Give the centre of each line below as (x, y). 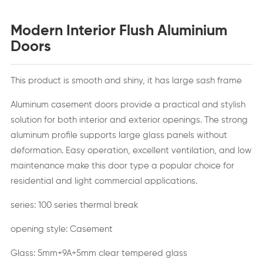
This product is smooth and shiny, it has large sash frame (126, 80)
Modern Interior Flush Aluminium (119, 31)
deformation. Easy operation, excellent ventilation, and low (131, 150)
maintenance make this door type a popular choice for (122, 166)
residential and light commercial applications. (104, 181)
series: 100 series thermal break (74, 205)
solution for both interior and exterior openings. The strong (129, 120)
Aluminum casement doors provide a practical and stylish (128, 104)
